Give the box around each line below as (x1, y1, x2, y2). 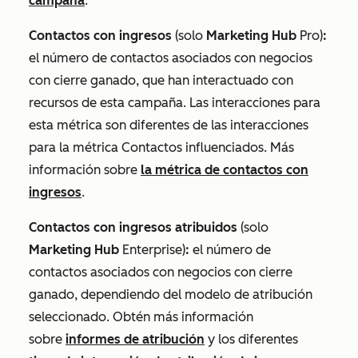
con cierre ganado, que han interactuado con (29, 73, 293, 88)
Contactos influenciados (118, 140, 264, 155)
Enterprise (119, 242, 182, 257)
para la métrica (29, 140, 118, 155)
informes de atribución (66, 332, 205, 347)
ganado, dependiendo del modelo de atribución (29, 287, 312, 302)
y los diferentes (205, 332, 298, 347)
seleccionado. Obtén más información (29, 309, 253, 324)
